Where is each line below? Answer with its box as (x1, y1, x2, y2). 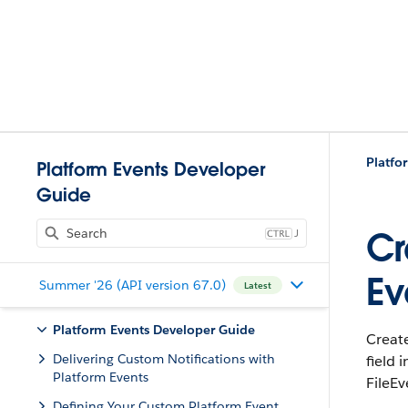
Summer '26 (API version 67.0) (38, 276, 226, 293)
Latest (243, 279, 271, 291)
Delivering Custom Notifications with (53, 351, 275, 367)
